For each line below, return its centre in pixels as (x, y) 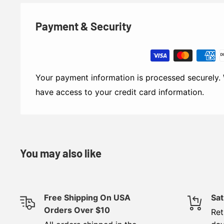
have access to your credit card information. (120, 92)
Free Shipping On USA (87, 198)
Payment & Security (83, 26)
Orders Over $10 (77, 210)
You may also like (61, 153)
